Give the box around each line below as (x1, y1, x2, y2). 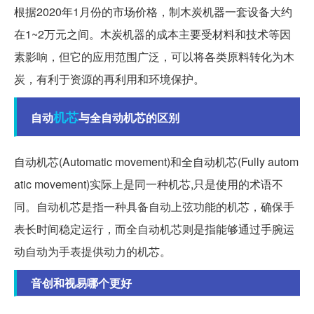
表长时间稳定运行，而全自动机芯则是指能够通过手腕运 (14, 220, 294, 237)
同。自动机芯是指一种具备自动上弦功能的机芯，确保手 (14, 198, 294, 214)
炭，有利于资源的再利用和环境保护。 (14, 70, 205, 87)
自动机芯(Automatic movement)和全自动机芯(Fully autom (14, 153, 299, 170)
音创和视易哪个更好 (31, 274, 132, 291)
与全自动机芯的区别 (78, 109, 179, 125)
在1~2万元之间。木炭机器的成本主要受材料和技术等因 (14, 25, 291, 42)
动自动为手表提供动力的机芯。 (14, 243, 171, 259)
